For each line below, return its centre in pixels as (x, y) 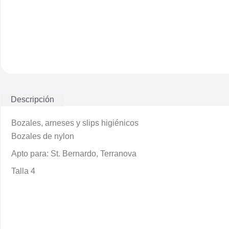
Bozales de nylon (43, 136)
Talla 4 (23, 171)
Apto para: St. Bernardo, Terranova (74, 154)
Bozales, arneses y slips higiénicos (75, 123)
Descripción (33, 99)
